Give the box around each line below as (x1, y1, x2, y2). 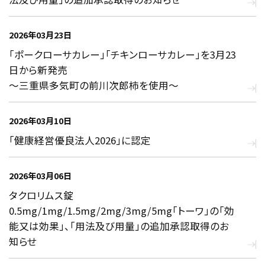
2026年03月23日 (9, 28, 72, 41)
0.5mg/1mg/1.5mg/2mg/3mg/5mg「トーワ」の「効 (9, 203, 234, 218)
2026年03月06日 (9, 169, 72, 182)
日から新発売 (9, 62, 67, 77)
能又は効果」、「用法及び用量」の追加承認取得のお (9, 218, 229, 233)
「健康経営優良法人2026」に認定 (9, 132, 151, 147)
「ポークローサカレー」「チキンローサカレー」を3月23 (9, 47, 236, 62)
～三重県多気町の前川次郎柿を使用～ (9, 77, 179, 92)
